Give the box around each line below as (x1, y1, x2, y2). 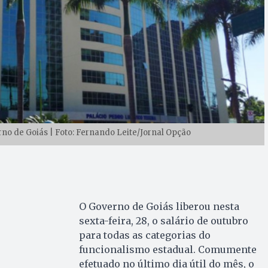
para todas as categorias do (78, 229, 211, 241)
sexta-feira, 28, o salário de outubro (78, 214, 248, 227)
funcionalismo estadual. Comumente (78, 243, 257, 255)
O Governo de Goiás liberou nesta (78, 200, 239, 212)
